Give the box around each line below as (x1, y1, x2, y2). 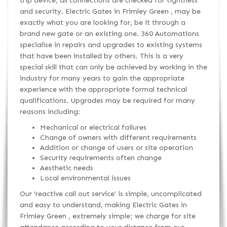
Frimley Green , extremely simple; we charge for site (19, 211, 196, 220)
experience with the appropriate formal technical (19, 85, 187, 94)
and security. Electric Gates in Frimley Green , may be (19, 7, 201, 16)
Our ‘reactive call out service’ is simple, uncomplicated (19, 189, 202, 198)
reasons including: (19, 107, 80, 116)
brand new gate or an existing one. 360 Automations (19, 29, 199, 38)
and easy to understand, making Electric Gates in (19, 200, 187, 209)
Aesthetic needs (40, 163, 93, 172)
